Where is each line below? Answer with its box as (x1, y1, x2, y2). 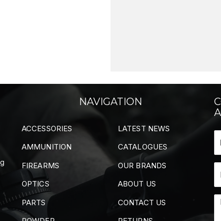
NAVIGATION (78, 95, 143, 108)
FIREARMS (22, 160, 59, 170)
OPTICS (22, 179, 49, 189)
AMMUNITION (22, 142, 72, 152)
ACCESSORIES (22, 123, 73, 133)
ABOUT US (118, 179, 156, 189)
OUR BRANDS (118, 160, 166, 170)
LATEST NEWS (118, 123, 170, 133)
